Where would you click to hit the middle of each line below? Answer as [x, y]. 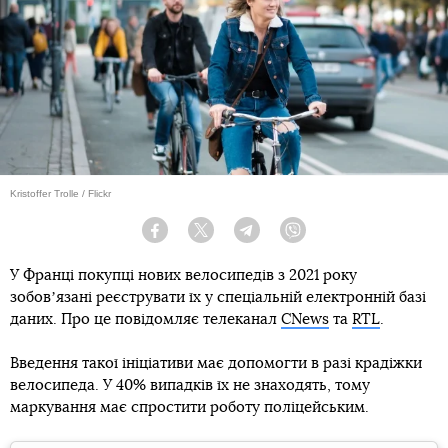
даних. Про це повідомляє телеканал [145, 319]
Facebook [192, 237]
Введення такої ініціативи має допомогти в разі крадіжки [216, 363]
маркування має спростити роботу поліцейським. [189, 407]
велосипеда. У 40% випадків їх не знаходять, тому [190, 385]
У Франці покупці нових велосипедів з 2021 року [183, 275]
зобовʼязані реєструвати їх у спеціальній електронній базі [218, 297]
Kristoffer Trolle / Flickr [60, 193]
